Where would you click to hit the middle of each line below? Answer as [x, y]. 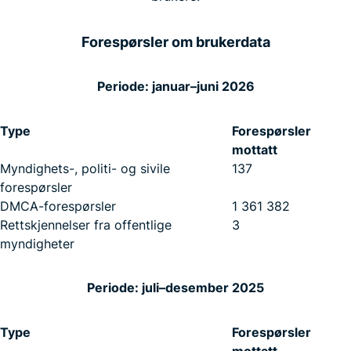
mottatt [255, 150]
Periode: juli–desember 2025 [175, 288]
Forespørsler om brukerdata [175, 42]
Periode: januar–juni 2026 [175, 87]
